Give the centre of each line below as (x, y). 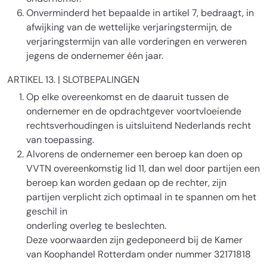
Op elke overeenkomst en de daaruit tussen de (128, 97)
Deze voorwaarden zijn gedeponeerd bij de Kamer (134, 240)
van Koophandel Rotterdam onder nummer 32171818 (139, 254)
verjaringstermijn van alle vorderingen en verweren (136, 41)
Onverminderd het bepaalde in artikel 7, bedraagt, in (140, 13)
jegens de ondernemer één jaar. (95, 56)
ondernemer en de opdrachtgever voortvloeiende (134, 111)
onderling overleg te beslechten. (96, 226)
